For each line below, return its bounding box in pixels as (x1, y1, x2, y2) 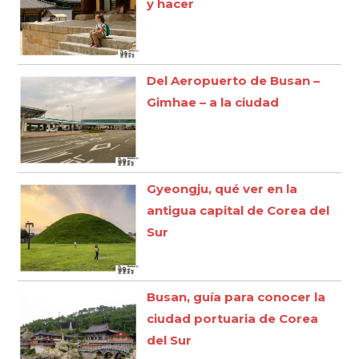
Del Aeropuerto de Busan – (147, 72, 321, 88)
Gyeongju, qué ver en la (147, 180, 298, 196)
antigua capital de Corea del (147, 202, 330, 218)
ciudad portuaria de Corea (147, 311, 319, 327)
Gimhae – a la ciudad (147, 94, 280, 110)
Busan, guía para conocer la (147, 289, 326, 305)
